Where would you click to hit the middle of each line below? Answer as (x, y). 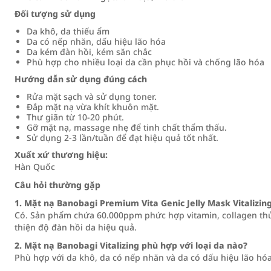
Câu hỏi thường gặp (57, 185)
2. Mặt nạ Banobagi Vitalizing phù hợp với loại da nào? (131, 245)
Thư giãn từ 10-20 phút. (75, 117)
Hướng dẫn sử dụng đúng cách (81, 79)
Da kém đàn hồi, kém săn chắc (89, 52)
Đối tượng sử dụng (55, 14)
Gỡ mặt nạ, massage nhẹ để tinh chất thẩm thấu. (127, 127)
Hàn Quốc (35, 167)
